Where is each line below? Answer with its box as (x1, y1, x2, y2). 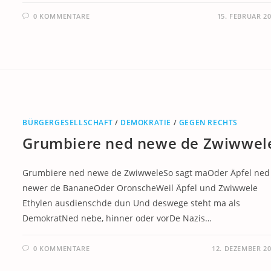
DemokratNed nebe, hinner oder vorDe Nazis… (22, 212, 212, 224)
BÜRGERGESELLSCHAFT (22, 117, 113, 128)
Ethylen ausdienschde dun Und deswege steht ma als (22, 197, 241, 209)
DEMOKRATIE (120, 117, 171, 128)
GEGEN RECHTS (178, 117, 238, 128)
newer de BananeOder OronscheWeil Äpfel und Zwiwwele (22, 182, 258, 194)
